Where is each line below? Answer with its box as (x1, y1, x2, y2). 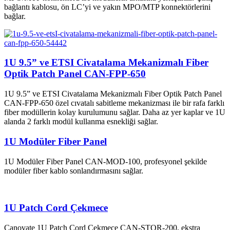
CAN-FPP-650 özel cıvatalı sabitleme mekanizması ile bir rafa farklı (4, 99, 224, 108)
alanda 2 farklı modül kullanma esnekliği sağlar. (4, 117, 158, 126)
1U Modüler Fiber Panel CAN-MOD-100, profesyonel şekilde (4, 157, 207, 166)
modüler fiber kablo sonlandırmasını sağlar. (4, 166, 143, 175)
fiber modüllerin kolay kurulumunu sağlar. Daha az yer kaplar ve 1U (4, 108, 225, 117)
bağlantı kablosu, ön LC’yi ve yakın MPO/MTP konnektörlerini (4, 2, 210, 11)
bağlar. (4, 11, 26, 21)
